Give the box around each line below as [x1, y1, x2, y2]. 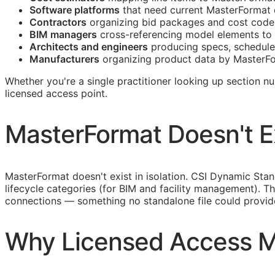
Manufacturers [29, 53, 99, 66]
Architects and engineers [29, 41, 148, 53]
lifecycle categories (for [5, 182, 119, 195]
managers [48, 28, 97, 41]
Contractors [29, 16, 87, 29]
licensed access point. [5, 87, 107, 100]
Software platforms [29, 4, 120, 17]
